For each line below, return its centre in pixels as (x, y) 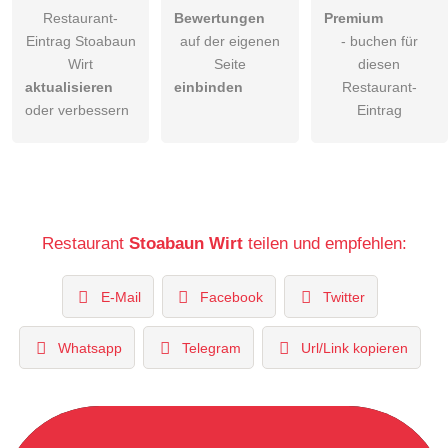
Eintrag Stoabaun (80, 41)
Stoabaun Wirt (185, 243)
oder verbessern (77, 110)
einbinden (209, 87)
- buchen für (379, 41)
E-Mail (120, 296)
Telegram (211, 347)
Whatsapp (90, 347)
